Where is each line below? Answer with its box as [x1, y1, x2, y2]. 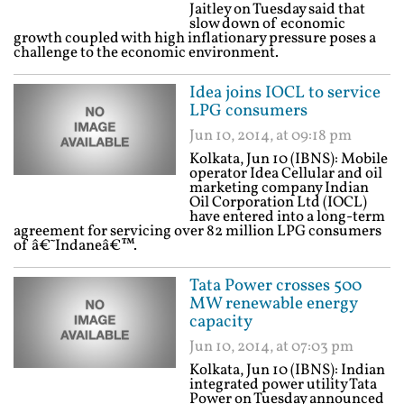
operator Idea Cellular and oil [189, 163, 382, 184]
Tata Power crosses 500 [189, 274, 362, 298]
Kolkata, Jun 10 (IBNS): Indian [189, 360, 385, 381]
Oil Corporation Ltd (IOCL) [189, 192, 367, 213]
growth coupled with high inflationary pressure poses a [14, 28, 376, 49]
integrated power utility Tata [189, 374, 377, 395]
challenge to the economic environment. [14, 42, 279, 63]
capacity [189, 310, 252, 334]
